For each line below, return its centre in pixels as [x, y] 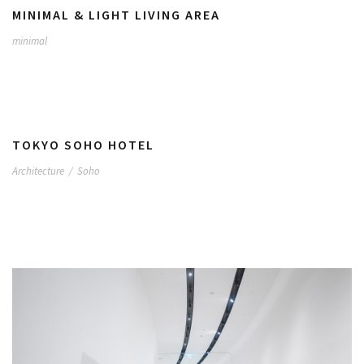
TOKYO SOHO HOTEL [83, 145]
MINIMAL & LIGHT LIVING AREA [116, 15]
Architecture [38, 171]
